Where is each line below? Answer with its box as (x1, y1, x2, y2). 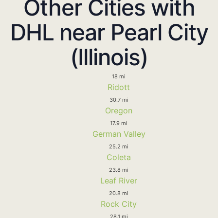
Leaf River (100, 175, 137, 185)
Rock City (101, 199, 137, 209)
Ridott (108, 82, 130, 92)
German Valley (92, 128, 145, 139)
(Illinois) (70, 43, 148, 71)
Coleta (107, 152, 131, 162)
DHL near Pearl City (10, 18, 208, 46)
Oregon (105, 105, 132, 115)
